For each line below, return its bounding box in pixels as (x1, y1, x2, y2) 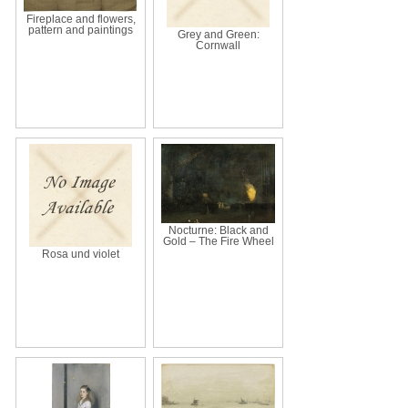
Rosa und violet (42, 248, 119, 260)
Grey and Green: (177, 28, 260, 40)
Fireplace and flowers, (25, 13, 136, 25)
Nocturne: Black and (168, 224, 269, 236)
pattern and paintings (28, 24, 133, 36)
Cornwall (196, 39, 240, 51)
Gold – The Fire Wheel (162, 235, 274, 247)
